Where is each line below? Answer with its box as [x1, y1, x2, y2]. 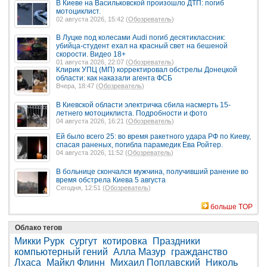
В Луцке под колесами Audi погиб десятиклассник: [56, 33, 225, 42]
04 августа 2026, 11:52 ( [56, 149, 128, 157]
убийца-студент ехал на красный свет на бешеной [56, 42, 228, 51]
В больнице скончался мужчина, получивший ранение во [56, 167, 249, 176]
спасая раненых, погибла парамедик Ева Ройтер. [56, 141, 223, 150]
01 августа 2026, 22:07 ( [56, 58, 128, 66]
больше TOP [210, 203, 253, 212]
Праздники [153, 236, 200, 247]
